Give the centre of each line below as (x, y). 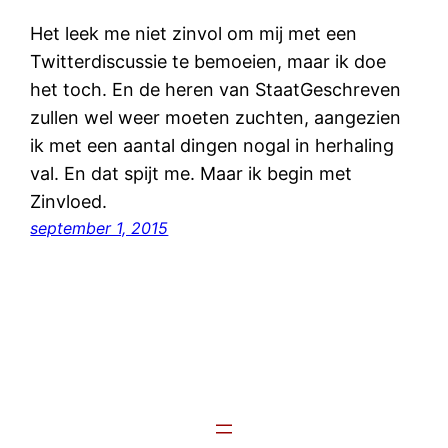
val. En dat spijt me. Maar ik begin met (191, 173)
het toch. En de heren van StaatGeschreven (216, 89)
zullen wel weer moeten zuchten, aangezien (216, 117)
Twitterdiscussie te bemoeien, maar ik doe (208, 61)
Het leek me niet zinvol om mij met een (194, 33)
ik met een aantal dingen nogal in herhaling (212, 145)
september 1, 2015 (99, 227)
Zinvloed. (69, 201)
